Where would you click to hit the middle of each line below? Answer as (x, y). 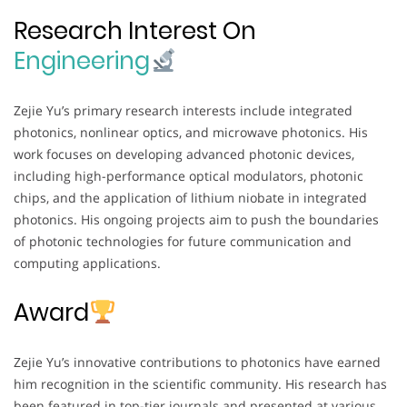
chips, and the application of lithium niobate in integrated (190, 197)
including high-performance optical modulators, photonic (189, 175)
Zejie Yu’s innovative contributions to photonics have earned (197, 362)
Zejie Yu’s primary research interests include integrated (183, 110)
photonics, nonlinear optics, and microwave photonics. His (191, 132)
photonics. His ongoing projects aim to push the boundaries (196, 219)
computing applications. (87, 263)
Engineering (82, 60)
